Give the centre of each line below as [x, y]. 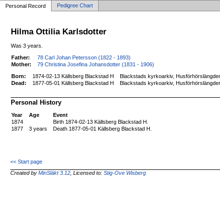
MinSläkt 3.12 [55, 173]
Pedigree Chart [75, 5]
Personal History [36, 102]
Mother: [22, 64]
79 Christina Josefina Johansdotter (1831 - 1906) [96, 64]
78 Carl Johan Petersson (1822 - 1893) [84, 57]
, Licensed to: [87, 173]
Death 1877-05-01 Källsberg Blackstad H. [103, 128]
